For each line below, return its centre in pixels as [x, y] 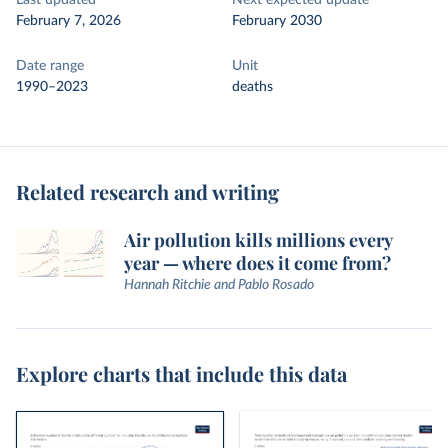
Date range [50, 66]
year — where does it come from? [257, 263]
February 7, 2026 [68, 21]
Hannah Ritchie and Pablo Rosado [219, 285]
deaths [252, 87]
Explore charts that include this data [181, 373]
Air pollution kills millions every [258, 240]
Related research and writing [147, 191]
